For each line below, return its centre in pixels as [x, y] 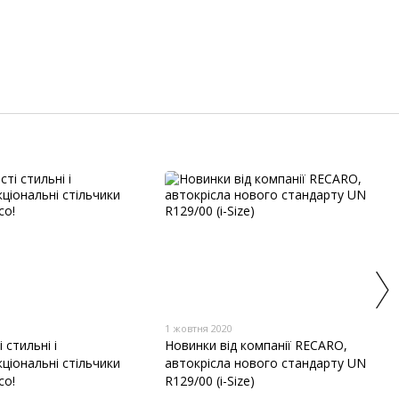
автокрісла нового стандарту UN [266, 363]
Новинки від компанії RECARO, [256, 346]
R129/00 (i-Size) [210, 381]
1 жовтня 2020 [199, 329]
